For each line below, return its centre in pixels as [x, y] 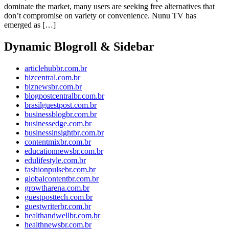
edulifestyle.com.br [55, 160]
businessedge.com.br [58, 123]
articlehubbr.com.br [56, 68]
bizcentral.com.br [52, 77]
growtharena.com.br [57, 188]
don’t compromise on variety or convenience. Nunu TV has [100, 16]
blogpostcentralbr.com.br [64, 96]
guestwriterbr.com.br [58, 206]
